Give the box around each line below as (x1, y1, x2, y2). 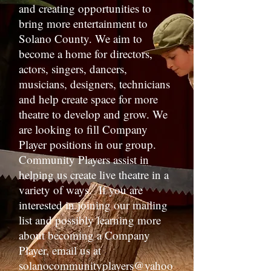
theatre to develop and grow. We (19, 106, 168, 122)
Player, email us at (19, 243, 101, 258)
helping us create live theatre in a (19, 167, 169, 182)
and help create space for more (19, 91, 158, 106)
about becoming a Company (19, 227, 150, 243)
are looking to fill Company (19, 122, 148, 137)
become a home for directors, (19, 46, 152, 61)
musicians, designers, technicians (19, 76, 170, 91)
